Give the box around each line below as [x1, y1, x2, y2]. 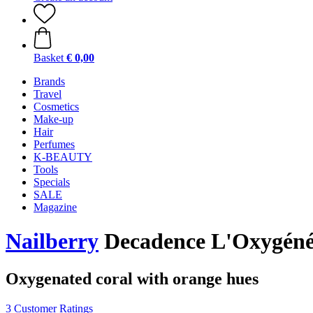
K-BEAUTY [34, 151, 92, 163]
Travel [34, 88, 61, 100]
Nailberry [6, 228, 99, 254]
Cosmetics [34, 101, 79, 112]
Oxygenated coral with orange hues [6, 269, 259, 288]
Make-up [34, 113, 73, 125]
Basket [34, 52, 64, 64]
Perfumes [34, 138, 75, 150]
